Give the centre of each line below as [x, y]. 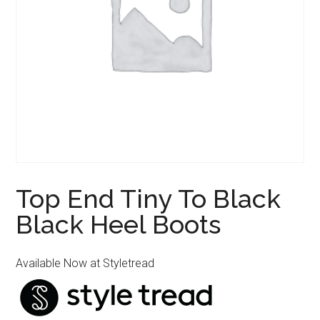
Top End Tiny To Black [149, 199]
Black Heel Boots [119, 225]
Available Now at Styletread [85, 264]
